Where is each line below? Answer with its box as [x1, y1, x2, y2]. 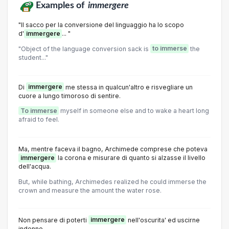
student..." [18, 53, 48, 61]
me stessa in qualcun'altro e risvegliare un [64, 83, 193, 91]
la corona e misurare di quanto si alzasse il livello [56, 154, 205, 162]
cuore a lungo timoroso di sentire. [18, 91, 121, 100]
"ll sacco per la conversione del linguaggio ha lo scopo [18, 21, 184, 29]
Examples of [35, 1, 86, 10]
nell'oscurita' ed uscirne [126, 216, 200, 224]
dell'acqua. [18, 163, 51, 171]
